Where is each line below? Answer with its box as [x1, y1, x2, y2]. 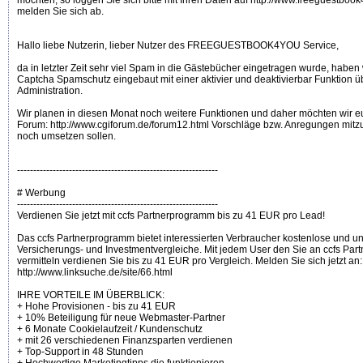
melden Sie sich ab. [17, 6, 104, 18]
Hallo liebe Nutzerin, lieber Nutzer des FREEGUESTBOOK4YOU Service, [17, 40, 339, 52]
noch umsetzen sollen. [17, 130, 116, 143]
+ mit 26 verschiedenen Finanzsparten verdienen [17, 335, 233, 347]
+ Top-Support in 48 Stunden [17, 346, 143, 358]
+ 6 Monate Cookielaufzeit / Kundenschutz [17, 323, 203, 335]
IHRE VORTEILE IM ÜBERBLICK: [17, 289, 164, 301]
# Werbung [17, 187, 66, 199]
